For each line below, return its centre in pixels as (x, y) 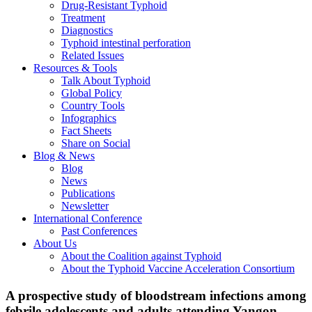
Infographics (89, 118)
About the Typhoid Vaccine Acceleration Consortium (178, 268)
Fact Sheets (86, 131)
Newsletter (85, 206)
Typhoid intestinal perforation (126, 43)
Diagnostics (87, 30)
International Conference (88, 218)
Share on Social (96, 143)
